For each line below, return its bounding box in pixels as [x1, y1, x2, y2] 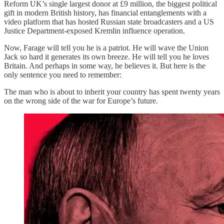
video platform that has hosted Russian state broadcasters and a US [4, 17, 214, 26]
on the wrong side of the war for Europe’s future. [4, 96, 158, 105]
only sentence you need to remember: [4, 70, 121, 79]
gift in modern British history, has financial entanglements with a [4, 8, 206, 17]
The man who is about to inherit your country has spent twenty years [4, 87, 220, 96]
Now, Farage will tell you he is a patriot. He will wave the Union [4, 43, 208, 52]
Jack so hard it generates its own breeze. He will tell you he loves [4, 52, 209, 61]
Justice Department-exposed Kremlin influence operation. [4, 26, 185, 35]
